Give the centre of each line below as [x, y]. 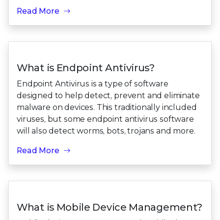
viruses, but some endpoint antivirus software [105, 119]
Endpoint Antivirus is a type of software [93, 84]
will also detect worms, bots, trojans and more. [106, 131]
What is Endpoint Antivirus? [86, 68]
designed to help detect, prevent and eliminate [108, 96]
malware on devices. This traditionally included [107, 108]
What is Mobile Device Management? [110, 207]
